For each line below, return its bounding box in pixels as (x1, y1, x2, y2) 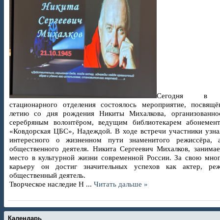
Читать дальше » (94, 179, 148, 188)
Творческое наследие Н (9, 179, 86, 188)
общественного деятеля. (9, 144, 93, 153)
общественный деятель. (9, 170, 85, 179)
